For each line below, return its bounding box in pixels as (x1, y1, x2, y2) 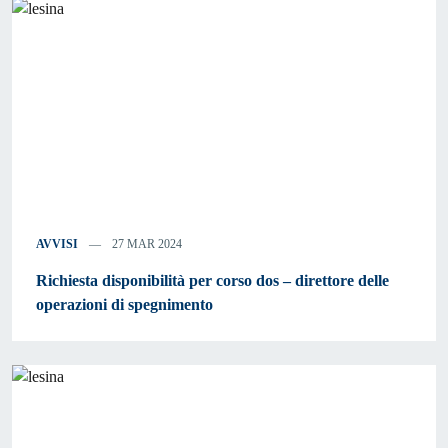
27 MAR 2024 (109, 237, 182, 252)
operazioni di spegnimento (36, 296, 213, 314)
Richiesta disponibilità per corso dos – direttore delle (36, 272, 389, 290)
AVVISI (36, 237, 78, 252)
